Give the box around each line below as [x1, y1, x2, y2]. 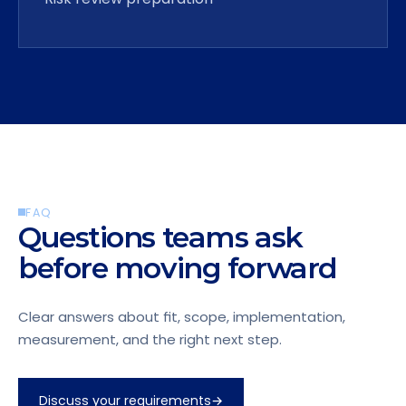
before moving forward [18, 250, 337, 285]
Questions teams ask [18, 219, 303, 255]
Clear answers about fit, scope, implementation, [18, 307, 345, 326]
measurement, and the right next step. [18, 330, 282, 349]
